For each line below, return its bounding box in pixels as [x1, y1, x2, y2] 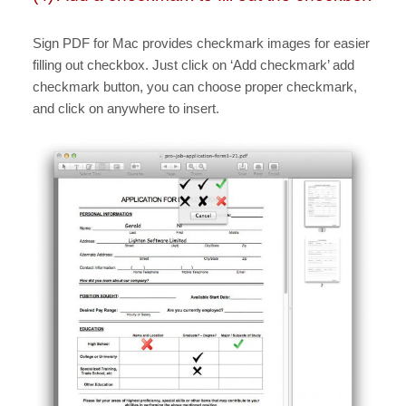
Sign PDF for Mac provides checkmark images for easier [33, 34, 370, 51]
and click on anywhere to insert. [33, 100, 219, 116]
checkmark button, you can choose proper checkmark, [33, 78, 357, 94]
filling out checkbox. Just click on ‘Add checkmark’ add [33, 56, 354, 72]
